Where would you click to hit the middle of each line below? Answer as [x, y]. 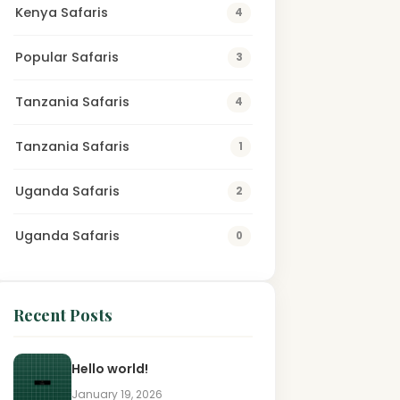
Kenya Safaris [61, 12]
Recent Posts [62, 315]
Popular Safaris [67, 57]
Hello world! [109, 368]
